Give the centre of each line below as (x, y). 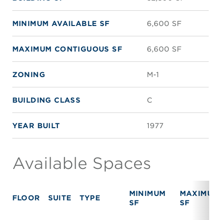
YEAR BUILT (36, 126)
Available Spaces (82, 164)
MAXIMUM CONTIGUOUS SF (67, 49)
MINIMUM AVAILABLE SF (61, 24)
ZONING (29, 75)
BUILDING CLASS (46, 100)
